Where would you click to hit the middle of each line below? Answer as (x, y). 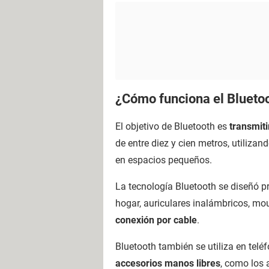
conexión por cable (156, 220)
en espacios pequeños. (164, 160)
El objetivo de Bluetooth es (172, 126)
